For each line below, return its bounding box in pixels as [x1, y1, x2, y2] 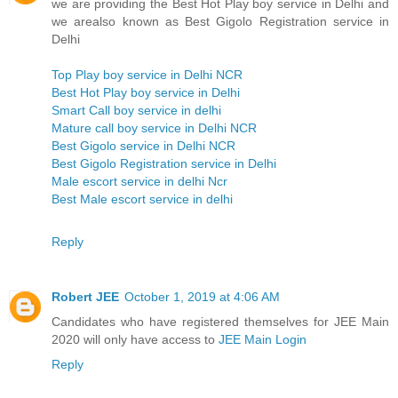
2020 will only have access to [52, 332, 219, 347]
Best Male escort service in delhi [52, 192, 233, 207]
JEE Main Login [219, 332, 306, 347]
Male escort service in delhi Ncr [52, 174, 227, 189]
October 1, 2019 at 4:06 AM [124, 290, 280, 305]
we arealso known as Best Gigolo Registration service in [52, 14, 389, 29]
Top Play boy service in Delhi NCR [52, 68, 243, 83]
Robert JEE [52, 290, 119, 305]
